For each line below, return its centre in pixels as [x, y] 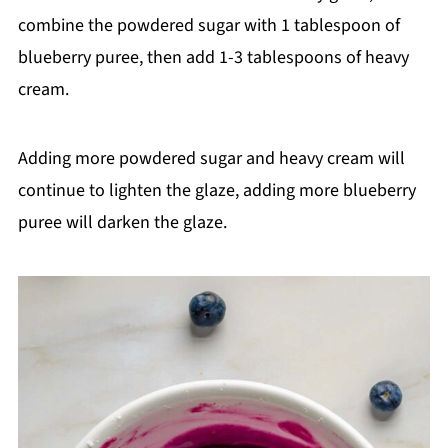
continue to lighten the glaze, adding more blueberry [216, 191]
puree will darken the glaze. [122, 223]
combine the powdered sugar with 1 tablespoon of [208, 26]
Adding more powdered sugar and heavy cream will [211, 159]
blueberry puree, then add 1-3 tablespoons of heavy [213, 58]
